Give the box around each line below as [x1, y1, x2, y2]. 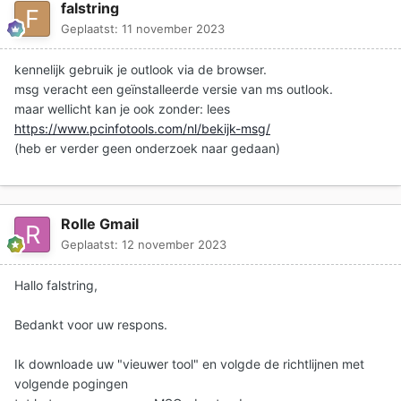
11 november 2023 [122, 21, 225, 37]
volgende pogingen [14, 376, 128, 392]
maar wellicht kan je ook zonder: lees [14, 101, 230, 117]
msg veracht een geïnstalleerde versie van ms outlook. [14, 81, 333, 98]
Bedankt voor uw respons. [14, 317, 167, 333]
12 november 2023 [122, 237, 226, 252]
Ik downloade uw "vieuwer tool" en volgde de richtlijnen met [14, 356, 364, 372]
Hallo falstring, [14, 277, 98, 294]
